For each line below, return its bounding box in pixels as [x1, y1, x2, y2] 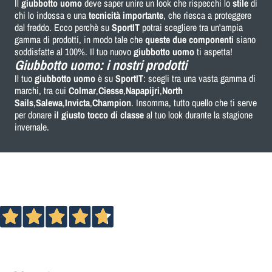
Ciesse [98, 83, 123, 97]
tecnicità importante [89, 8, 163, 22]
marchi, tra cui [15, 83, 69, 97]
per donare [15, 107, 54, 121]
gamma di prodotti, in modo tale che [15, 32, 145, 46]
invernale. [15, 120, 49, 134]
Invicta [65, 95, 90, 109]
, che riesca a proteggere [163, 8, 251, 22]
